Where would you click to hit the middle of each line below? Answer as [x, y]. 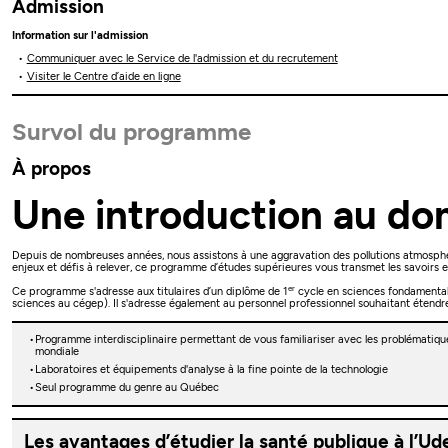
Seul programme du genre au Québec [126, 387]
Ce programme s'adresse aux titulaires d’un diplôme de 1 [150, 291]
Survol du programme [132, 132]
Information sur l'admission [80, 35]
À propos [52, 168]
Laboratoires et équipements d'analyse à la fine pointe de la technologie [211, 369]
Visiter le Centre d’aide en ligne [103, 76]
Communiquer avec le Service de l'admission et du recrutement [182, 58]
